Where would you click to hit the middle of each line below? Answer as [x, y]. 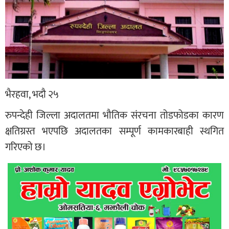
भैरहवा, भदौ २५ [32, 95]
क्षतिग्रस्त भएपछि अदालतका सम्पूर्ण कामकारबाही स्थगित [114, 132]
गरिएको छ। [26, 147]
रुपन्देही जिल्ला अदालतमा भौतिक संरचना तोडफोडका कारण [114, 116]
